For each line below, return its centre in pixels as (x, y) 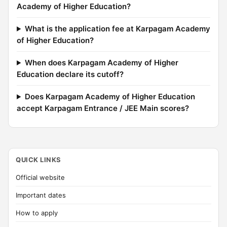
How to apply (37, 213)
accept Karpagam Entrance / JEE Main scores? (103, 108)
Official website (40, 177)
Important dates (41, 195)
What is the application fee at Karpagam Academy (117, 29)
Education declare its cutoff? (70, 74)
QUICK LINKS (39, 160)
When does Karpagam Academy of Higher (101, 63)
